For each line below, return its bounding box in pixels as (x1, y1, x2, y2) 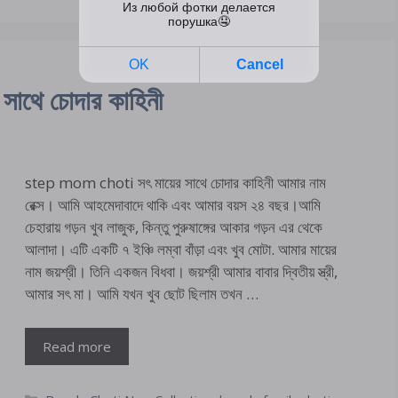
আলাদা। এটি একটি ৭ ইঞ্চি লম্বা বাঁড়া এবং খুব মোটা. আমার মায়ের (25, 239, 337, 260)
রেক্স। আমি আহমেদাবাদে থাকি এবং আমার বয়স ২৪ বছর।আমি (25, 195, 321, 216)
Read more (43, 337, 111, 355)
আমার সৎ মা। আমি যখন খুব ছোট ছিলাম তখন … (25, 283, 259, 305)
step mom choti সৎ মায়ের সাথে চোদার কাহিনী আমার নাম (25, 172, 326, 194)
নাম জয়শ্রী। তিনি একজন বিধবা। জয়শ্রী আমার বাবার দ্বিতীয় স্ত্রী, (25, 261, 338, 283)
